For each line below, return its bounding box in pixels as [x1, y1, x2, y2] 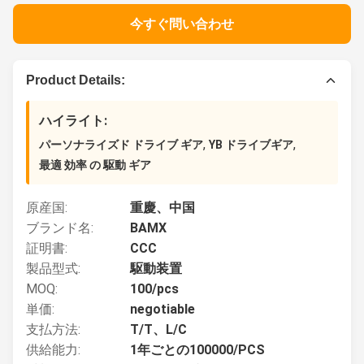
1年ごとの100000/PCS [130, 342, 265, 357]
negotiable [130, 301, 195, 317]
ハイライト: [39, 113, 107, 128]
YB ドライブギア [209, 138, 293, 151]
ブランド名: [26, 220, 93, 236]
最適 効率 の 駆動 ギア [39, 158, 151, 171]
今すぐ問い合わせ [130, 16, 234, 32]
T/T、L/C [130, 322, 187, 337]
